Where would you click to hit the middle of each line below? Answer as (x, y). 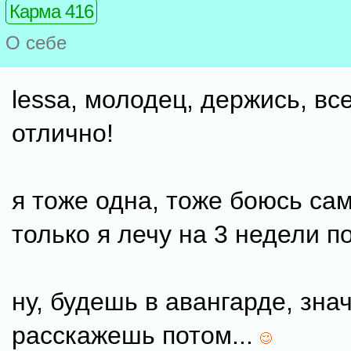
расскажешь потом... (136, 335)
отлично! (63, 133)
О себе (36, 43)
